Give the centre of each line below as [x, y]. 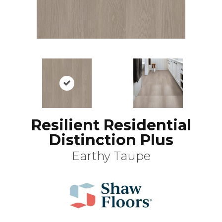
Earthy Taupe [111, 156]
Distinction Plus [111, 140]
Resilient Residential [111, 125]
